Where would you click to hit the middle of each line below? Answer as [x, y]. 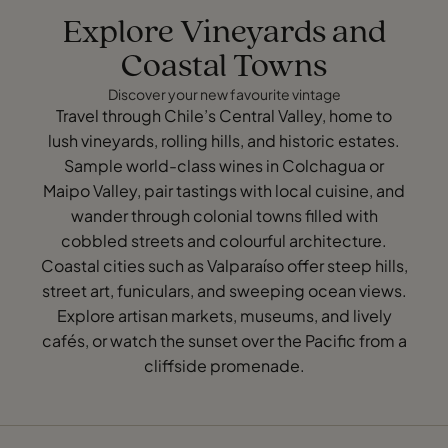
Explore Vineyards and [224, 33]
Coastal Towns [224, 67]
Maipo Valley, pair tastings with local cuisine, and [224, 190]
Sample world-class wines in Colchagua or [224, 165]
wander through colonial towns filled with [224, 215]
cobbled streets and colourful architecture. [224, 240]
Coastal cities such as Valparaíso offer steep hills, [224, 265]
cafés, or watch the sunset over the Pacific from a [224, 340]
